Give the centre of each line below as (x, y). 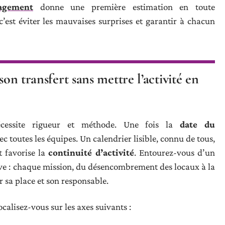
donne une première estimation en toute (124, 7)
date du (198, 124)
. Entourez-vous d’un (174, 152)
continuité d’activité (91, 152)
